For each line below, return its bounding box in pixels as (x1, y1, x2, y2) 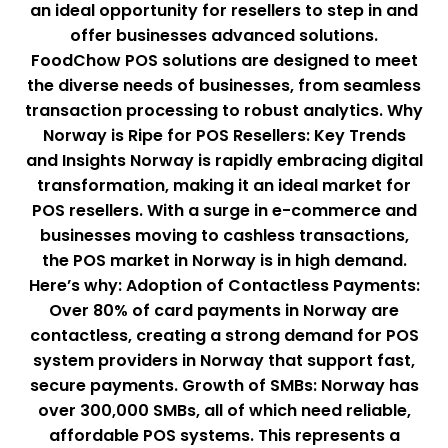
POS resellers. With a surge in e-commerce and (31, 199, 417, 223)
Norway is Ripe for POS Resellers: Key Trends (42, 124, 406, 148)
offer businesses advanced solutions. (70, 24, 378, 48)
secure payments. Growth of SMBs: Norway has (29, 374, 419, 398)
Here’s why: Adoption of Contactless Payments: (28, 274, 420, 298)
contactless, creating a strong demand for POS (29, 324, 419, 348)
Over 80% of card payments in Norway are (49, 299, 399, 323)
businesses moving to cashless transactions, (39, 224, 409, 248)
